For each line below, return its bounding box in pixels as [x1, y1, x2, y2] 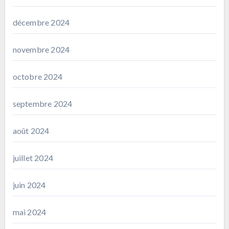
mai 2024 [12, 207, 47, 217]
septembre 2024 [12, 98, 73, 108]
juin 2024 [12, 179, 46, 190]
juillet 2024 [12, 152, 53, 163]
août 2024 [12, 125, 50, 135]
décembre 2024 [12, 17, 70, 27]
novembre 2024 [12, 44, 70, 54]
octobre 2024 [12, 71, 62, 81]
